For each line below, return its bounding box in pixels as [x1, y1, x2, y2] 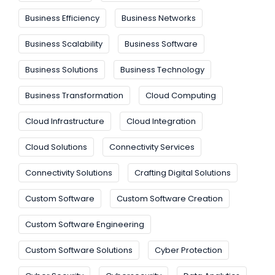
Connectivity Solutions [25, 167, 112, 179]
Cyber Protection [155, 244, 222, 257]
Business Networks [122, 12, 196, 25]
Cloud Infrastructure [25, 115, 104, 128]
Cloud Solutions [25, 141, 87, 153]
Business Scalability [25, 38, 103, 50]
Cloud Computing [145, 90, 216, 102]
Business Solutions [25, 64, 98, 76]
